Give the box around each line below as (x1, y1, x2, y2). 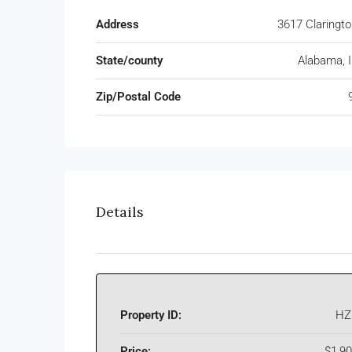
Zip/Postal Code (96, 90, 181, 104)
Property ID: (120, 308, 181, 323)
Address (96, 17, 139, 32)
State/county (96, 53, 163, 68)
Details (96, 203, 144, 222)
